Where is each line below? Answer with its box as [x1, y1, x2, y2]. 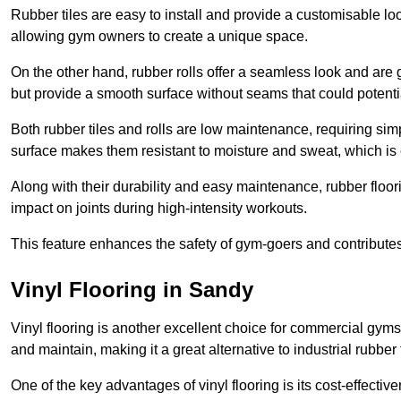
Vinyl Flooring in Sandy [11, 277, 253, 303]
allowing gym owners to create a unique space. [11, 29, 308, 45]
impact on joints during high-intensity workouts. [11, 200, 307, 217]
